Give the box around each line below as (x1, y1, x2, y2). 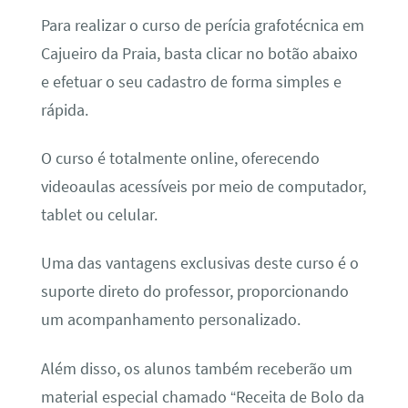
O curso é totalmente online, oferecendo (40, 148, 320, 168)
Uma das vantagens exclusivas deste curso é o (40, 253, 359, 274)
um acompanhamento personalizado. (40, 310, 301, 331)
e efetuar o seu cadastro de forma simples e (40, 71, 342, 92)
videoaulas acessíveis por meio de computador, (40, 176, 366, 197)
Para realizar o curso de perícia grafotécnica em (40, 15, 364, 36)
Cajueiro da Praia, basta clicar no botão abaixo (40, 43, 358, 64)
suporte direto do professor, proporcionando (40, 281, 349, 302)
